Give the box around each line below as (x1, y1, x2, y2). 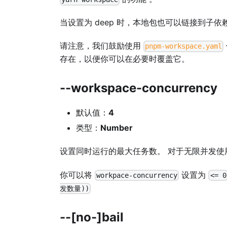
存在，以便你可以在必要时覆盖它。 (60, 54, 190, 64)
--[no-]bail (60, 209, 124, 224)
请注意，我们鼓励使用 (60, 41, 143, 51)
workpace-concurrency (96, 171, 178, 179)
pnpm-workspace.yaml (145, 42, 222, 51)
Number (100, 123, 133, 133)
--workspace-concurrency (60, 81, 217, 96)
